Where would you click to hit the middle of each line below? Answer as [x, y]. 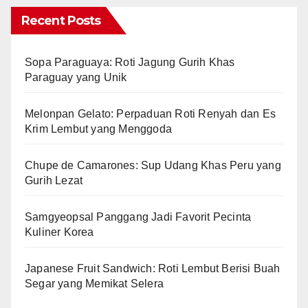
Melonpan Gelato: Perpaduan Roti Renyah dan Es [151, 114]
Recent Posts [61, 21]
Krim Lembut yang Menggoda [98, 129]
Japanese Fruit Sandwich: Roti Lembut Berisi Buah [153, 269]
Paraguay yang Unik [76, 78]
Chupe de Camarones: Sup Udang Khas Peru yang [153, 166]
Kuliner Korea [59, 232]
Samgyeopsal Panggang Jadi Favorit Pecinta [138, 217]
